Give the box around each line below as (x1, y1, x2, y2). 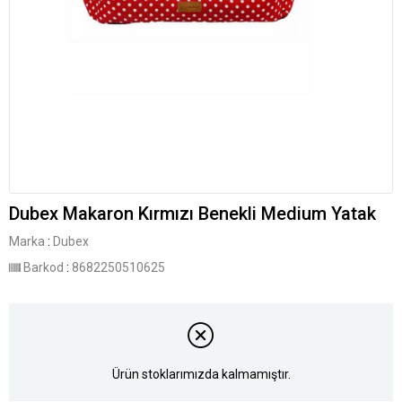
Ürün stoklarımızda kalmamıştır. (111, 367, 291, 382)
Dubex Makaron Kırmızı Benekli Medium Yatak (9, 203, 376, 224)
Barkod (23, 260, 64, 275)
